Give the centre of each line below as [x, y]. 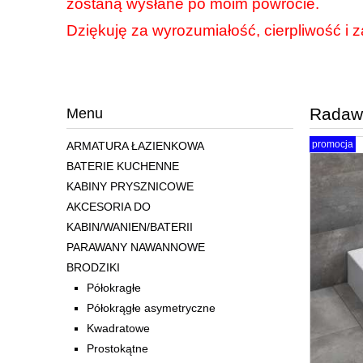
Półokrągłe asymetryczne [151, 308]
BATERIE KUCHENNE [123, 167]
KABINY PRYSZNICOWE [130, 187]
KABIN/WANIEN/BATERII [130, 227]
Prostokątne [117, 349]
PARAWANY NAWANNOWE [136, 248]
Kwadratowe [118, 329]
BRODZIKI [93, 268]
